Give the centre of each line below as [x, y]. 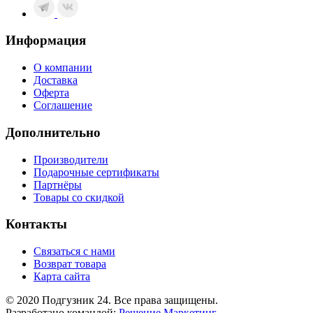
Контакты [36, 224]
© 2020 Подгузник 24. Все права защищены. [112, 300]
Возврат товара [70, 264]
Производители [71, 159]
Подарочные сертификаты [96, 172]
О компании [63, 68]
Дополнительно [53, 132]
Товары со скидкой [79, 197]
